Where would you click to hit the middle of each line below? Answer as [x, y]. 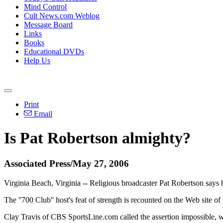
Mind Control [45, 7]
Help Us [37, 60]
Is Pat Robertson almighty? [97, 138]
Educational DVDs [54, 52]
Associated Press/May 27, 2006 [66, 163]
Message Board [48, 25]
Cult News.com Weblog [62, 16]
